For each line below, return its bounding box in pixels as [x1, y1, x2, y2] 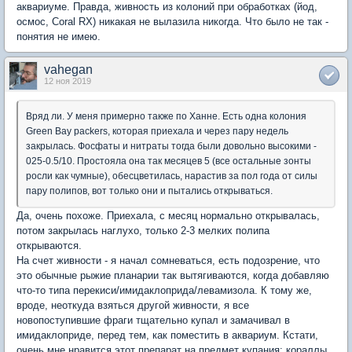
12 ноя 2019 [44, 76, 91, 86]
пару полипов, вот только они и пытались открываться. [26, 185, 273, 197]
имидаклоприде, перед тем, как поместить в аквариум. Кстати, [16, 329, 318, 342]
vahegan [44, 63, 93, 77]
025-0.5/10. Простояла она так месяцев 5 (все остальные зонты [26, 156, 311, 167]
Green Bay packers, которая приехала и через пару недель [26, 126, 288, 137]
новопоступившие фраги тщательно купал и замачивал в [16, 314, 290, 327]
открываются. [16, 240, 82, 252]
